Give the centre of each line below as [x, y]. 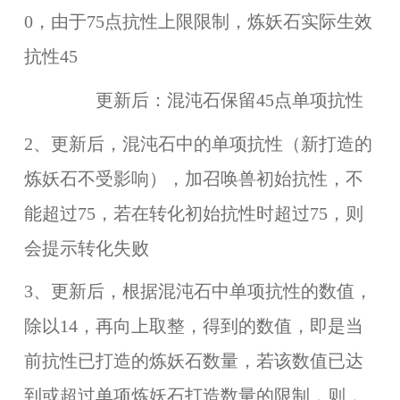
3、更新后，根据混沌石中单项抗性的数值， [198, 292]
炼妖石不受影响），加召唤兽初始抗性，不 [193, 179]
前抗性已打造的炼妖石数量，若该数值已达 [193, 362]
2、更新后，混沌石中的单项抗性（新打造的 [198, 144]
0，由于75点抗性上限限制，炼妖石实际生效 [198, 22]
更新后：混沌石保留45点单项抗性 [193, 100]
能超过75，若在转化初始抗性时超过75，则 [193, 213]
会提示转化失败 [86, 248]
